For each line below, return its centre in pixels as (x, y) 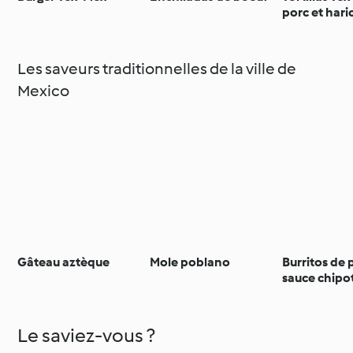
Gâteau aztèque (64, 262)
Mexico (44, 90)
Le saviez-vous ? (87, 335)
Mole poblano (190, 262)
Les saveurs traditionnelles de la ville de (157, 68)
